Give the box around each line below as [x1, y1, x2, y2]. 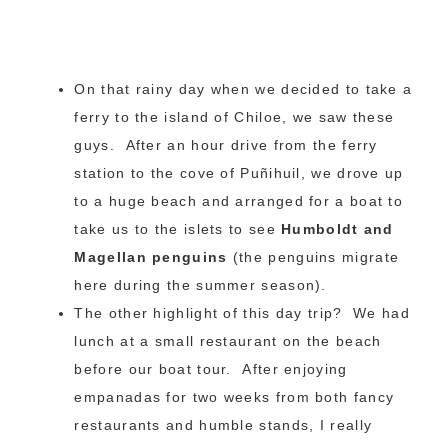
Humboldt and [281, 221, 394, 237]
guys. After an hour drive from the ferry [74, 137, 378, 153]
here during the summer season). [74, 277, 327, 293]
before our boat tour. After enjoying [74, 361, 348, 377]
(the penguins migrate [227, 249, 400, 265]
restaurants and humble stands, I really [74, 417, 373, 433]
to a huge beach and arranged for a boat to [74, 193, 404, 209]
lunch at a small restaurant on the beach [74, 333, 382, 349]
